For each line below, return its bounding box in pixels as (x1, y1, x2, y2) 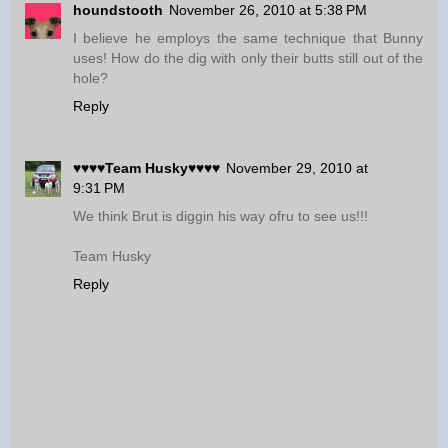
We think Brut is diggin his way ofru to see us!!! (73, 208, 368, 225)
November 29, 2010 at (226, 160, 368, 177)
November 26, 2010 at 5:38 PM (169, 2, 367, 19)
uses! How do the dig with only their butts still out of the (73, 50, 423, 67)
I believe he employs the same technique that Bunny (73, 30, 423, 47)
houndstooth (73, 2, 163, 19)
